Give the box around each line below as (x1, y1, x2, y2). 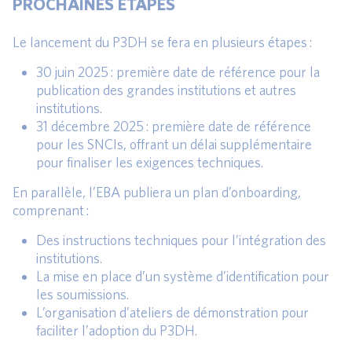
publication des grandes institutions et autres (36, 82, 296, 99)
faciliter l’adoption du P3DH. (36, 322, 197, 339)
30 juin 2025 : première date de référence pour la (36, 64, 320, 81)
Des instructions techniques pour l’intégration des (36, 232, 326, 249)
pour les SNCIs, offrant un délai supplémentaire (36, 136, 312, 153)
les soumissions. (36, 286, 129, 303)
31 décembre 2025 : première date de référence (36, 118, 311, 135)
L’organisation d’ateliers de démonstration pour (36, 304, 309, 321)
